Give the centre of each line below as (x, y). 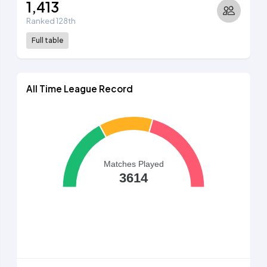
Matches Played (133, 164)
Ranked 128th (51, 21)
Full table (47, 41)
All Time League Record (80, 89)
